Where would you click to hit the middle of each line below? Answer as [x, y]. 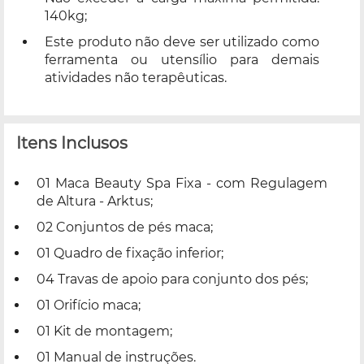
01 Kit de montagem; [104, 331]
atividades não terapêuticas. [136, 77]
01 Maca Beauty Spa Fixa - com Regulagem [182, 183]
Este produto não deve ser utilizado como [182, 41]
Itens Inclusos [72, 143]
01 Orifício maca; [89, 305]
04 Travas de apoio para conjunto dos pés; [172, 279]
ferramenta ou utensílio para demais [182, 59]
